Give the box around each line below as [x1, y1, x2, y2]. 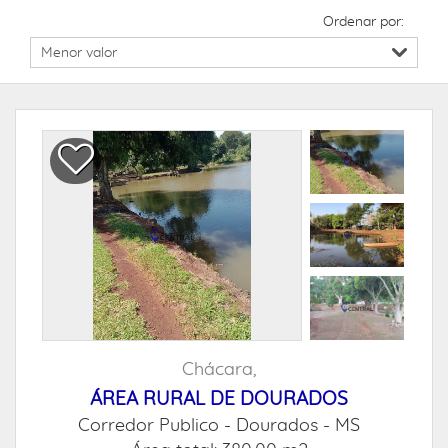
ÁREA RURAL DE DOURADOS [90, 390, 348, 409]
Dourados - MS [236, 417, 360, 435]
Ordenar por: [323, 15, 404, 29]
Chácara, [182, 361, 256, 379]
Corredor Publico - [78, 417, 236, 435]
